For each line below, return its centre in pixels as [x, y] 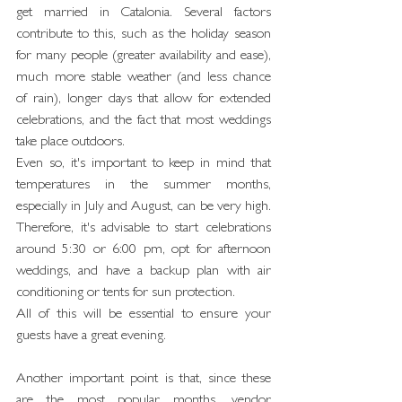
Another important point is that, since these [144, 380]
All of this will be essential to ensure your [144, 315]
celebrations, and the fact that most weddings [144, 121]
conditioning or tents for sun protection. [126, 293]
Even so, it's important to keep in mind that [144, 164]
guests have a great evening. [91, 336]
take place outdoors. [70, 143]
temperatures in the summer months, [144, 186]
